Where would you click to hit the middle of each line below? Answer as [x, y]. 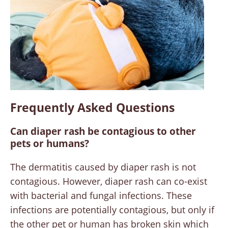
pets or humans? [50, 144]
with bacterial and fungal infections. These [101, 196]
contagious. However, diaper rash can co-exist [109, 181]
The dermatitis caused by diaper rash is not [103, 167]
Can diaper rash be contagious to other [103, 132]
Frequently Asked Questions [92, 108]
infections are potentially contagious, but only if [112, 210]
